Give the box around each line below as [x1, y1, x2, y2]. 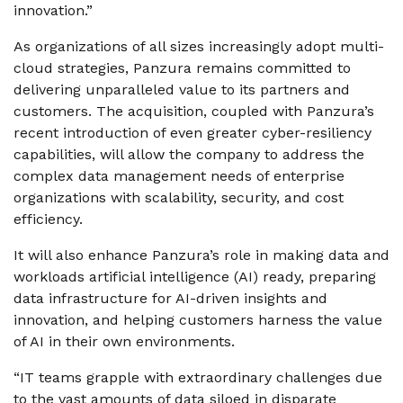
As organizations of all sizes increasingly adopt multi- [13, 38, 384, 55]
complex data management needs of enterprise [13, 167, 345, 184]
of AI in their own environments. [13, 333, 239, 350]
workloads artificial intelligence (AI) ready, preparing [13, 268, 376, 285]
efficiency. [13, 210, 87, 228]
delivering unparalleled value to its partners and [13, 81, 350, 98]
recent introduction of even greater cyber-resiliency [13, 124, 372, 141]
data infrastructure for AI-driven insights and [13, 290, 327, 307]
